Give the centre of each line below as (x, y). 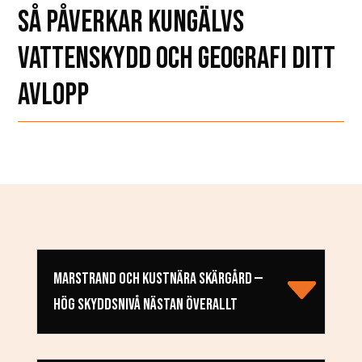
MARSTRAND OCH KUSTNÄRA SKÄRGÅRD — (158, 279)
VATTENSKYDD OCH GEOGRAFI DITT (177, 59)
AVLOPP (54, 95)
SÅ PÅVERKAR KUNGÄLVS (131, 23)
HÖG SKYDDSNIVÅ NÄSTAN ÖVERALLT (145, 305)
